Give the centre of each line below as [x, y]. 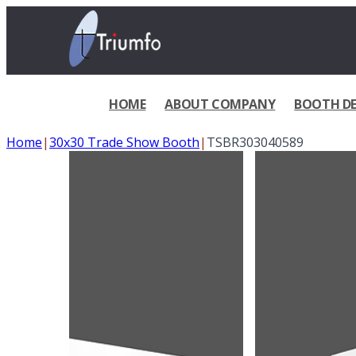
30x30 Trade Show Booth [124, 142]
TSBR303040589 [255, 142]
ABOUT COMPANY [220, 104]
